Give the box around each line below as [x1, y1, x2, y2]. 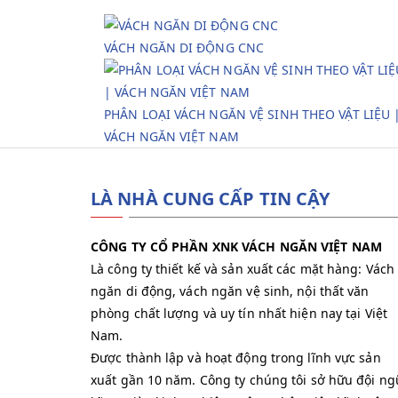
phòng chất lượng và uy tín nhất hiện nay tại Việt [91, 305, 387, 322]
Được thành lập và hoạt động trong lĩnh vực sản [91, 349, 381, 366]
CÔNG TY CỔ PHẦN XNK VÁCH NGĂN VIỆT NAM [91, 238, 382, 255]
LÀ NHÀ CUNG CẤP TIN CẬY [91, 187, 330, 211]
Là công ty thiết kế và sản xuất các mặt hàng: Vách [91, 260, 395, 277]
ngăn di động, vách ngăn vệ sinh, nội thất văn [91, 283, 370, 299]
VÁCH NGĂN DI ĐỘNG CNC [104, 39, 265, 56]
